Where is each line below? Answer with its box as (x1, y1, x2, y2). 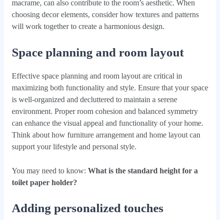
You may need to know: (11, 166, 88, 175)
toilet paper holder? (11, 178, 77, 187)
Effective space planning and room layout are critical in (11, 71, 182, 80)
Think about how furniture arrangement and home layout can (11, 130, 200, 139)
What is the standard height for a (87, 166, 198, 175)
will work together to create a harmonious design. (11, 22, 165, 30)
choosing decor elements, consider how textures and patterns (11, 10, 199, 19)
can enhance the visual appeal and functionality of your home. (11, 118, 203, 127)
